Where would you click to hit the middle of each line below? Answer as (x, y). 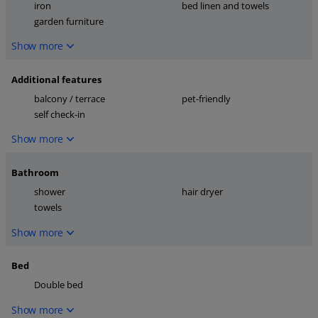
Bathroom (35, 173)
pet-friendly (206, 98)
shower (50, 192)
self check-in (60, 114)
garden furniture (69, 21)
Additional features (56, 80)
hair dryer (202, 192)
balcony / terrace (70, 98)
